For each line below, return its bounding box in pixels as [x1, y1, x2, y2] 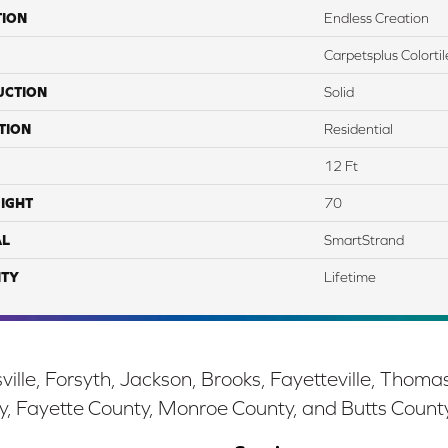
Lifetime [324, 269, 376, 286]
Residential [324, 121, 393, 138]
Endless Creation [324, 10, 429, 27]
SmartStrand [324, 232, 404, 249]
